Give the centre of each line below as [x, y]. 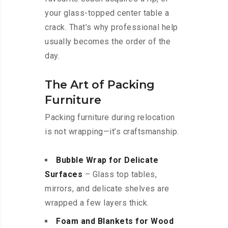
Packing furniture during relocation [110, 118]
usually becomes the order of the [108, 42]
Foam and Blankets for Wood [115, 221]
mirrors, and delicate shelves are [107, 189]
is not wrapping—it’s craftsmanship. [112, 132]
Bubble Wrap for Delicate [107, 160]
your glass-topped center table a [107, 13]
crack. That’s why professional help [111, 27]
